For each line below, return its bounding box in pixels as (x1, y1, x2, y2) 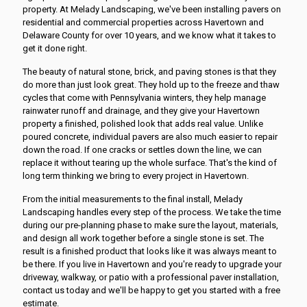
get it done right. (23, 42, 87, 53)
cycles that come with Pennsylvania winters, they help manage (23, 92, 266, 103)
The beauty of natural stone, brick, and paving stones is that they (23, 66, 276, 77)
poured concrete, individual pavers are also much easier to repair (23, 131, 278, 142)
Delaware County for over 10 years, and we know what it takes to (23, 29, 276, 40)
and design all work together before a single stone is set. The (23, 232, 264, 243)
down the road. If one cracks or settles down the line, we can (23, 144, 262, 155)
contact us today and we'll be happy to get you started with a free (23, 284, 280, 295)
